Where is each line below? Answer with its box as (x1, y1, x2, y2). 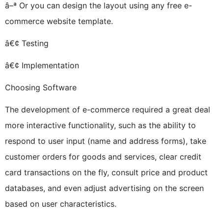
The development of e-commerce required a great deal (5, 105, 210, 114)
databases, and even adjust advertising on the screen (5, 183, 204, 193)
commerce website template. (5, 16, 113, 26)
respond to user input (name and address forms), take (5, 136, 206, 146)
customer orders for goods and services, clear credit (5, 152, 201, 162)
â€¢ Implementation (5, 60, 79, 70)
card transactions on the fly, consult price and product (5, 167, 208, 177)
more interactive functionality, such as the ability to (5, 120, 196, 130)
